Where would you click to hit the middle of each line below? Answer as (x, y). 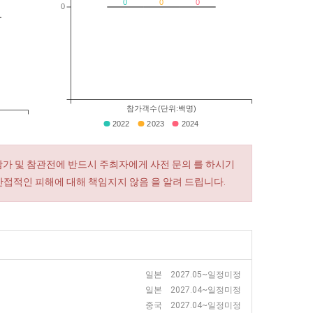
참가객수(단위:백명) (161, 109)
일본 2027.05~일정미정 (193, 275)
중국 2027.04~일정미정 (193, 305)
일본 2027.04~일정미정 (193, 290)
